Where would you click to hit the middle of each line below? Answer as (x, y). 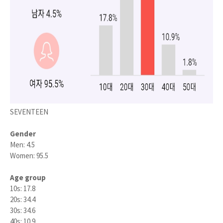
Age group (28, 177)
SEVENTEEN (29, 112)
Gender (24, 134)
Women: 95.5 (29, 156)
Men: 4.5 (22, 145)
